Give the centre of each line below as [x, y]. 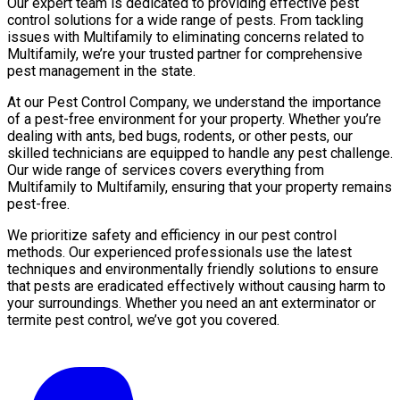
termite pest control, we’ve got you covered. [143, 320]
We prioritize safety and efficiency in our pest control [172, 235]
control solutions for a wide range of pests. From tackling [185, 20]
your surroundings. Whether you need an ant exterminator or [192, 303]
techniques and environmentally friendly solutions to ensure [193, 269]
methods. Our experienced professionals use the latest [179, 252]
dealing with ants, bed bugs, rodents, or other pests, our [180, 136]
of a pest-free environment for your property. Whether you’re [194, 119]
